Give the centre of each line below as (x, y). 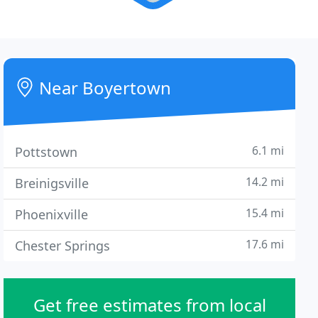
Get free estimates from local (149, 305)
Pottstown (46, 152)
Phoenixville (52, 214)
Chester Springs (63, 246)
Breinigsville (52, 183)
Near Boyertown (103, 88)
